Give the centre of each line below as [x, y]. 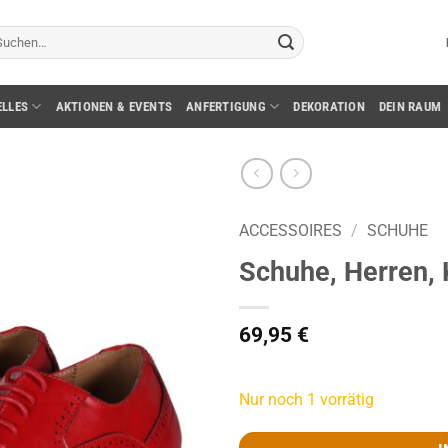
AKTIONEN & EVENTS [114, 106]
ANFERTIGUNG [226, 106]
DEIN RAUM [410, 106]
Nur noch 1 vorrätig [306, 399]
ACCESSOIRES [290, 230]
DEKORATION [329, 106]
